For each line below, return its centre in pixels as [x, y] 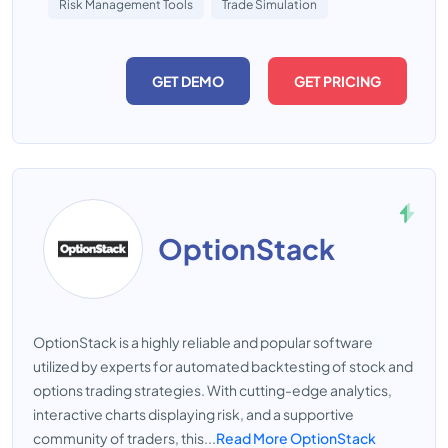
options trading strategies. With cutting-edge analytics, [212, 390]
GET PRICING [337, 81]
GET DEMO [188, 81]
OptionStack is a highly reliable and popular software [203, 342]
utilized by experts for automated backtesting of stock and [223, 366]
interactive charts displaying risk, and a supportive [193, 414]
